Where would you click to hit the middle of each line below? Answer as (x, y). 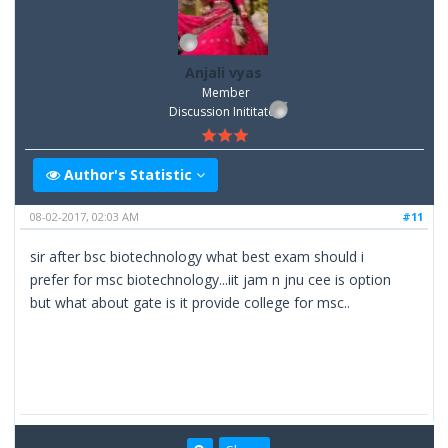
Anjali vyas (223, 73)
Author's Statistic (128, 174)
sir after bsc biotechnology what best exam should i (197, 256)
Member (226, 93)
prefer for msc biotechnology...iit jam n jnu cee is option (211, 279)
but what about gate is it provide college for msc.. (190, 302)
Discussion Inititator (224, 112)
